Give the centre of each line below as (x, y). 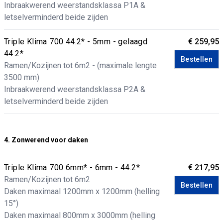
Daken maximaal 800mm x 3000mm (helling (80, 215)
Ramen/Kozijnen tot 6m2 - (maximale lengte (80, 65)
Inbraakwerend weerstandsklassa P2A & (75, 89)
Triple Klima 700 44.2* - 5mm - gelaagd (76, 42)
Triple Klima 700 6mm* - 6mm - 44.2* (72, 167)
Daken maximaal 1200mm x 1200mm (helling (82, 191)
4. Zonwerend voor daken (46, 140)
